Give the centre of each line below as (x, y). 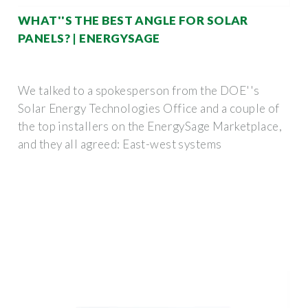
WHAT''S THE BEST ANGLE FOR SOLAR (133, 20)
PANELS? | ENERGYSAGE (89, 38)
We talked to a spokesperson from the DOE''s (139, 90)
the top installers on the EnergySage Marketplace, (150, 126)
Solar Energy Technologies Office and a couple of (149, 108)
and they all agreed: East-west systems (120, 144)
